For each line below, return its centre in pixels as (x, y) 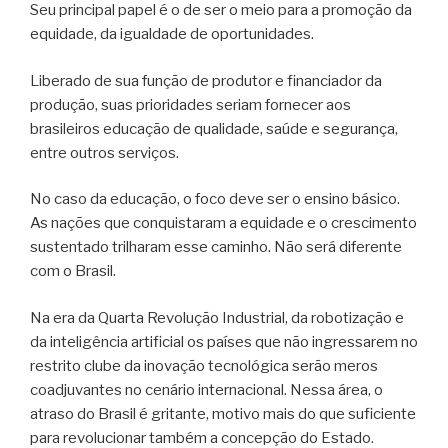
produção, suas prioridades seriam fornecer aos (190, 104)
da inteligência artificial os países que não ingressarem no (224, 341)
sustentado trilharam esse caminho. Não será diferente (216, 247)
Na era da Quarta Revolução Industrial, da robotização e (217, 317)
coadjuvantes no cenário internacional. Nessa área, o (206, 389)
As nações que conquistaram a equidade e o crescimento (223, 223)
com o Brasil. (73, 271)
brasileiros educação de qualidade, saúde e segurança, (214, 128)
